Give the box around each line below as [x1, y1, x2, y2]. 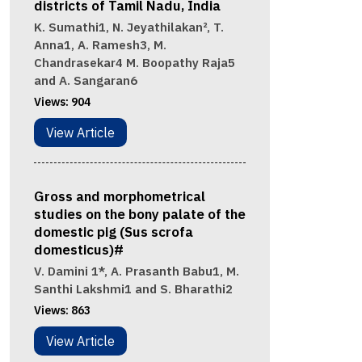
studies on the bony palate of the [33, 205, 246, 224]
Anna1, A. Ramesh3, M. [33, 37, 166, 53]
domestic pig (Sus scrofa [33, 223, 193, 242]
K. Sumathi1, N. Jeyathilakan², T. [33, 19, 224, 36]
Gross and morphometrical [33, 187, 205, 206]
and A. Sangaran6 [33, 73, 137, 89]
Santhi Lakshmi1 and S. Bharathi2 [33, 281, 233, 297]
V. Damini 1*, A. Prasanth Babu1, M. [33, 263, 239, 280]
